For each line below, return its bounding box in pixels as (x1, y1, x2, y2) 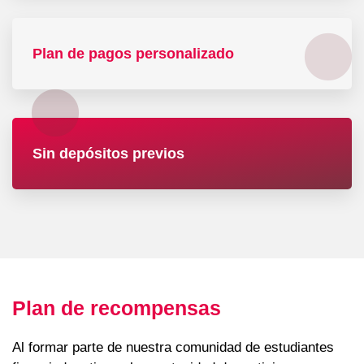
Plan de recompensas (12, 297, 221, 320)
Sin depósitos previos (32, 145, 184, 162)
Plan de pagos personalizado (32, 45, 234, 63)
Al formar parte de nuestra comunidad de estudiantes (12, 340, 334, 356)
